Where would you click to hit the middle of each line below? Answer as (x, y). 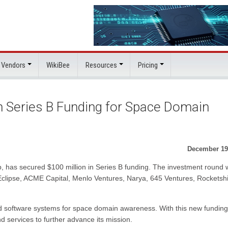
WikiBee (58, 65)
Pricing (148, 65)
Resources (101, 65)
